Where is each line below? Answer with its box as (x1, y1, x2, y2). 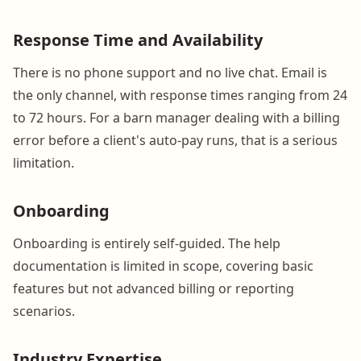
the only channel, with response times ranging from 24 (13, 85, 347, 104)
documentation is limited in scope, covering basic (13, 256, 313, 275)
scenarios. (13, 301, 75, 320)
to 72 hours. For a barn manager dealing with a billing (13, 108, 340, 127)
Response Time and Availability (13, 28, 263, 51)
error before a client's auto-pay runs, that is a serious (13, 131, 338, 149)
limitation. (13, 153, 74, 172)
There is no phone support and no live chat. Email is (13, 63, 327, 81)
